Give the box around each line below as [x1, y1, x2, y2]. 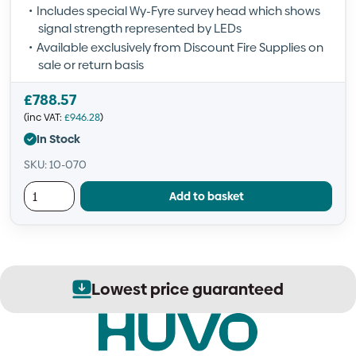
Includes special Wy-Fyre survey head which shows [37, 2, 320, 19]
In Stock [37, 130, 80, 147]
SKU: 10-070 [24, 157, 87, 172]
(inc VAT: [24, 110, 64, 124]
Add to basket [168, 188, 244, 204]
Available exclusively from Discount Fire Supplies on [37, 39, 323, 56]
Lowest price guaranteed [91, 278, 284, 300]
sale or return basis [38, 56, 144, 73]
